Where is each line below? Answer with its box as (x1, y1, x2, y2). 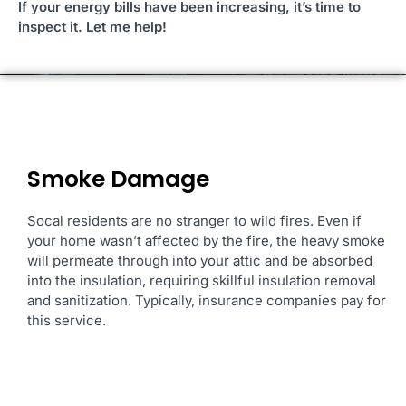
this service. (27, 312, 106, 329)
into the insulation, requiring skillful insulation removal (27, 272, 376, 289)
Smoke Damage (27, 163, 209, 195)
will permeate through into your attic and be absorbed (27, 252, 372, 269)
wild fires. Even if (250, 212, 362, 229)
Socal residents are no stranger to (27, 212, 246, 229)
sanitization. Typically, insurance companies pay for (54, 292, 386, 309)
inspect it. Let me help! (18, 18, 167, 35)
